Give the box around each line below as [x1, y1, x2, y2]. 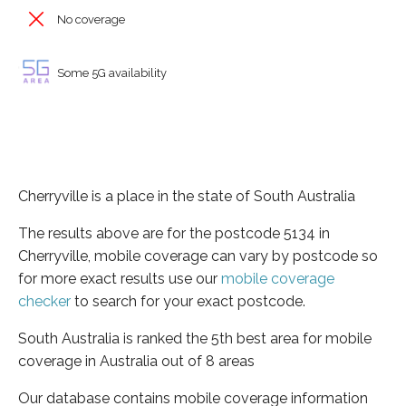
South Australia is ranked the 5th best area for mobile [18, 329, 372, 347]
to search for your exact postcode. [71, 292, 305, 310]
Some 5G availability [54, 65, 167, 80]
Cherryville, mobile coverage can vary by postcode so [18, 246, 378, 265]
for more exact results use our [18, 269, 221, 287]
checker [18, 292, 71, 310]
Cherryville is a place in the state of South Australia [18, 187, 355, 205]
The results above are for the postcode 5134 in [18, 224, 330, 242]
